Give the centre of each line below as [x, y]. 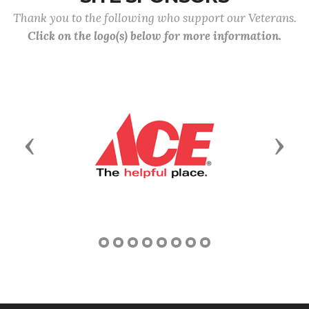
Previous [58, 145]
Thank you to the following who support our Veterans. [154, 18]
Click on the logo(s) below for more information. [154, 36]
